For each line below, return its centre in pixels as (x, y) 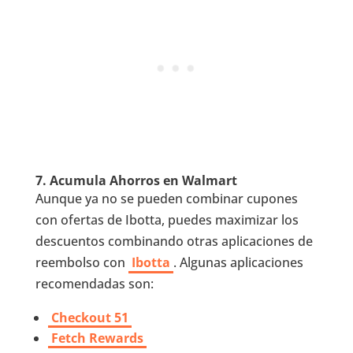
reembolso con (82, 263)
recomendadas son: (94, 284)
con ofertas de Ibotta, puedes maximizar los (167, 220)
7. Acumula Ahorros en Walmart (136, 181)
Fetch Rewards (97, 338)
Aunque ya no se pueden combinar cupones (166, 199)
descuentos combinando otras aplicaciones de (174, 242)
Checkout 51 (89, 318)
